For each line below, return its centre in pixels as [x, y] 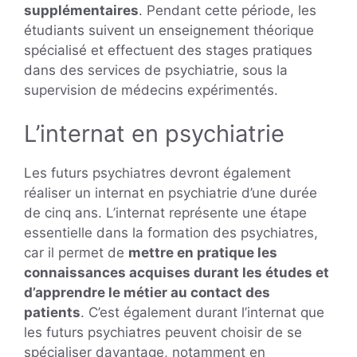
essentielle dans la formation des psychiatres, [171, 233]
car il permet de [76, 253]
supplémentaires [81, 10]
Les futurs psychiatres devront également [157, 173]
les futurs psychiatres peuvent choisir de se [163, 333]
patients [52, 313]
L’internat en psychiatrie [154, 134]
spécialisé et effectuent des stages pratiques [168, 50]
